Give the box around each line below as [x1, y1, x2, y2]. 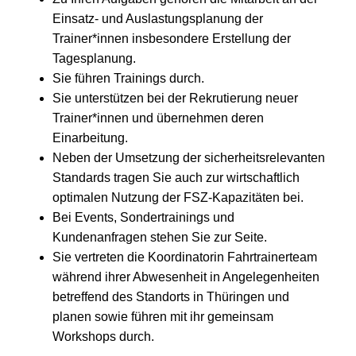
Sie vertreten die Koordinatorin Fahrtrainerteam [52, 250, 317, 264]
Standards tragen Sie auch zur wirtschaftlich [52, 170, 300, 184]
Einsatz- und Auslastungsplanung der [52, 11, 263, 25]
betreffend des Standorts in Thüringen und [52, 289, 289, 304]
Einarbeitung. [52, 130, 128, 145]
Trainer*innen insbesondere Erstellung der [52, 31, 291, 45]
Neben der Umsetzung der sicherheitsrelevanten [52, 150, 325, 164]
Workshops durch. [52, 329, 326, 343]
